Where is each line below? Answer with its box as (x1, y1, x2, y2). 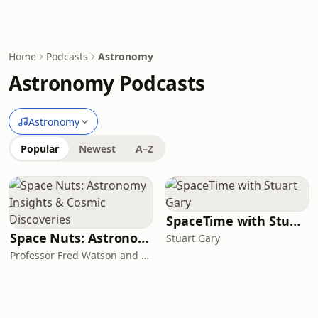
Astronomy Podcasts (9, 70, 205, 97)
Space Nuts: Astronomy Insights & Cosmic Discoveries (138, 229, 149, 246)
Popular (21, 142, 59, 155)
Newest (79, 142, 116, 155)
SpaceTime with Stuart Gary (290, 212, 301, 229)
